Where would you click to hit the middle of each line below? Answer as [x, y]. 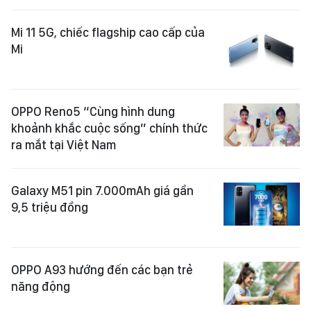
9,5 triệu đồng [50, 208]
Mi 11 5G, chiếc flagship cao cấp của [108, 33]
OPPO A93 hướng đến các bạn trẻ [102, 270]
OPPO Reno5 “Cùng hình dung [93, 112]
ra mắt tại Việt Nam [64, 145]
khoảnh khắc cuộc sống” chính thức [109, 128]
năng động [41, 287]
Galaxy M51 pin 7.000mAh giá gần [102, 191]
